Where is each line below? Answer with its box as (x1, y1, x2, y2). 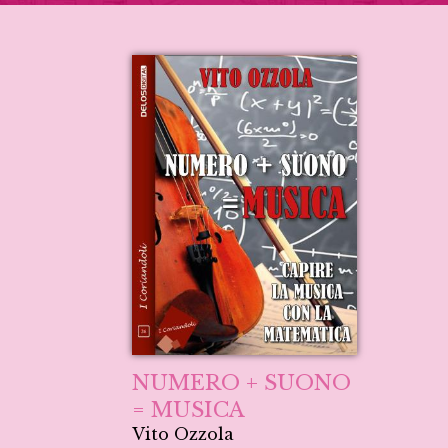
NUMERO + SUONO (132, 370, 351, 397)
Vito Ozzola (132, 424, 234, 445)
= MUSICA (132, 397, 245, 424)
